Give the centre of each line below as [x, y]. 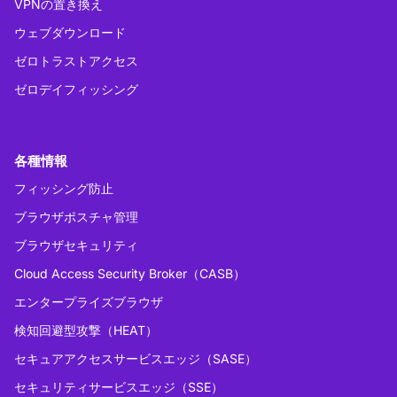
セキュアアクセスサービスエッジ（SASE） [136, 358]
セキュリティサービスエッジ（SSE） [119, 386]
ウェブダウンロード [70, 32]
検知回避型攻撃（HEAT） [86, 330]
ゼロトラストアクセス [76, 60]
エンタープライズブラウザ [89, 301]
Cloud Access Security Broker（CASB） [130, 273]
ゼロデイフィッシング [76, 89]
